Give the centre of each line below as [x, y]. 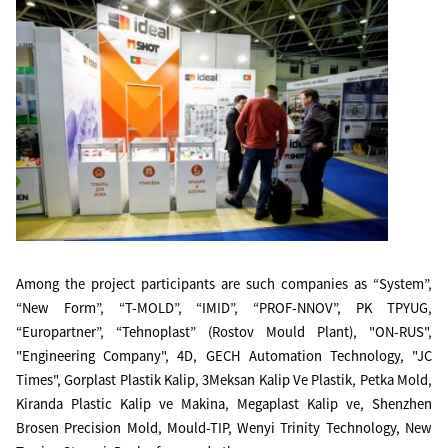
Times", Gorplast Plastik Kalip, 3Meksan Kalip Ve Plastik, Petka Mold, [224, 380]
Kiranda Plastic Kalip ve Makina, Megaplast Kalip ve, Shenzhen [224, 404]
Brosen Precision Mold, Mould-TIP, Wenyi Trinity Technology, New [224, 428]
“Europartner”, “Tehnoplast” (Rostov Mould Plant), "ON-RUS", [224, 332]
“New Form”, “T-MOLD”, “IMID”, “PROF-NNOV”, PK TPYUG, [224, 308]
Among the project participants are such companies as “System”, [224, 284]
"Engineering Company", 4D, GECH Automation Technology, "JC [224, 356]
